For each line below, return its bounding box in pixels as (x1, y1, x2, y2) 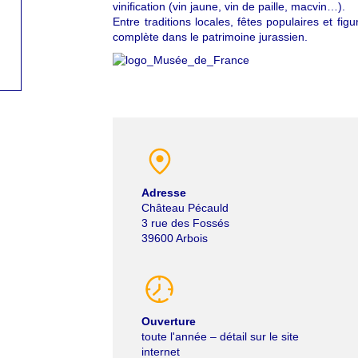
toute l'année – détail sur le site (141, 330, 299, 344)
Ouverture (141, 315, 196, 328)
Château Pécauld (141, 201, 229, 214)
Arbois (175, 232, 208, 245)
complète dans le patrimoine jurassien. (113, 30, 308, 44)
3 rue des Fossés (141, 217, 229, 229)
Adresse (141, 186, 186, 199)
